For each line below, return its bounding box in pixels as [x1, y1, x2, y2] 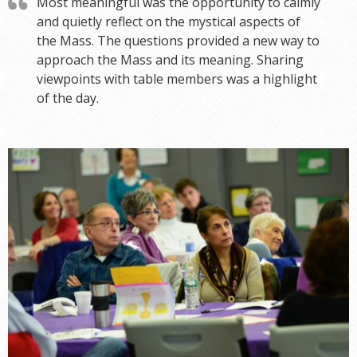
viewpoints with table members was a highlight [37, 70, 317, 88]
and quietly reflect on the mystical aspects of [37, 13, 300, 31]
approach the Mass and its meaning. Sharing [37, 51, 304, 69]
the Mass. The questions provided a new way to [37, 32, 320, 50]
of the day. [37, 89, 99, 108]
